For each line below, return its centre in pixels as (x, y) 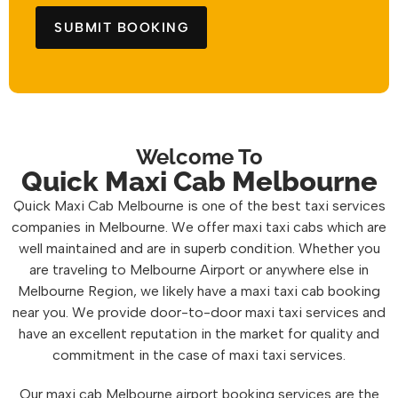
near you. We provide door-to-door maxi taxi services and (199, 312)
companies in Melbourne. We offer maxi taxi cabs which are (199, 227)
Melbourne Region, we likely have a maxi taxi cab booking (199, 291)
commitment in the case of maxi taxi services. (199, 355)
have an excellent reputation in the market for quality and (199, 334)
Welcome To (199, 157)
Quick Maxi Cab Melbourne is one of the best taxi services (199, 206)
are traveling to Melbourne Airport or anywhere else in (199, 270)
